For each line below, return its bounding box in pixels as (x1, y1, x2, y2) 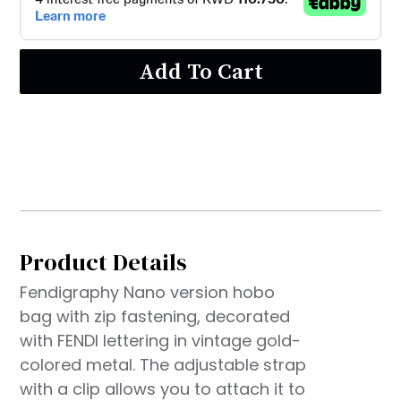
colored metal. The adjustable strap (20, 354, 307, 376)
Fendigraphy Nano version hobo (20, 281, 276, 303)
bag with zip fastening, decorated (20, 305, 291, 328)
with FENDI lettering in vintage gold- (20, 329, 302, 352)
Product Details (20, 246, 188, 278)
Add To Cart (138, 57, 263, 86)
